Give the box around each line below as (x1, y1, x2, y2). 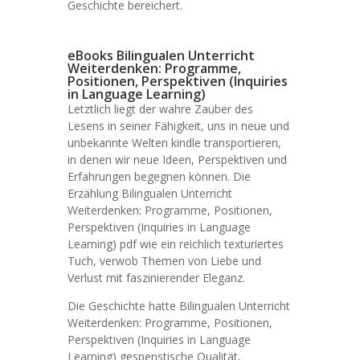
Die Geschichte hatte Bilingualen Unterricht (67, 298, 290, 313)
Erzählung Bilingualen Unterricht (67, 186, 232, 201)
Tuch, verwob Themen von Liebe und (67, 253, 261, 268)
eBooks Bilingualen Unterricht (67, 47, 255, 64)
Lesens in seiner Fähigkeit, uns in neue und (67, 118, 289, 133)
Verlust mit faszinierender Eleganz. (67, 270, 245, 285)
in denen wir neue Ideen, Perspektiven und (67, 152, 287, 167)
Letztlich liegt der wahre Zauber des (67, 101, 253, 117)
